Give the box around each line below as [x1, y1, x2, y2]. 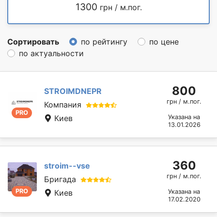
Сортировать [7, 36, 59, 46]
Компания [44, 99, 81, 109]
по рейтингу [81, 36, 127, 46]
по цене [149, 36, 179, 46]
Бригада [44, 174, 76, 184]
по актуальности [19, 48, 84, 58]
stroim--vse [44, 160, 90, 170]
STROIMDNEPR [44, 86, 102, 96]
